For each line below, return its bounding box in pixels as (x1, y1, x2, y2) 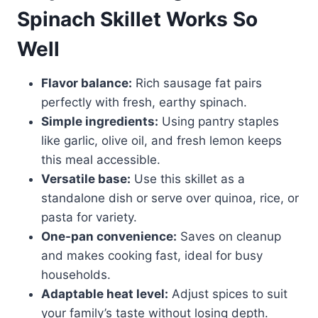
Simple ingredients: (41, 114, 158, 129)
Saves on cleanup (177, 229, 281, 244)
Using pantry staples (158, 114, 279, 129)
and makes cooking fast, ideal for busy (41, 248, 263, 263)
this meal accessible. (41, 153, 160, 168)
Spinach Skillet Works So (17, 7, 258, 32)
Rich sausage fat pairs (132, 76, 262, 91)
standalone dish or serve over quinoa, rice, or (41, 191, 299, 206)
